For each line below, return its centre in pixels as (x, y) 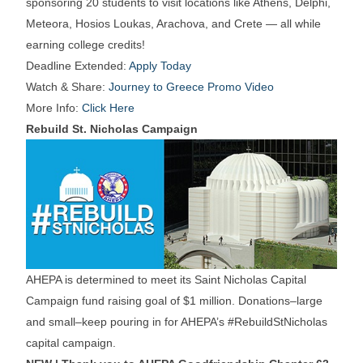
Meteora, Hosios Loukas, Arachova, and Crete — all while (174, 23)
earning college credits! (86, 44)
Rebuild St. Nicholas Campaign (112, 128)
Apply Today (160, 65)
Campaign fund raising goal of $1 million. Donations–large (175, 301)
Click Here (109, 107)
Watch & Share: (68, 86)
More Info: (54, 107)
